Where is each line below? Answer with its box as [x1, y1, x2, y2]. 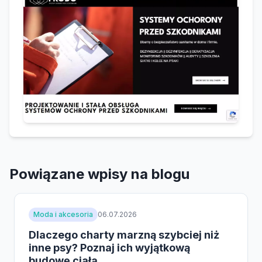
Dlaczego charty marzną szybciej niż [29, 228, 219, 241]
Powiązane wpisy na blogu [9, 165, 189, 182]
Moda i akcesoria [33, 209, 93, 219]
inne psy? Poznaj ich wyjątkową [29, 241, 190, 254]
